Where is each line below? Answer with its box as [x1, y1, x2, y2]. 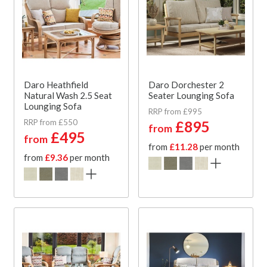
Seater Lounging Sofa [148, 89, 234, 101]
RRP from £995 [148, 106, 202, 116]
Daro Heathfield [24, 79, 88, 90]
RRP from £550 [24, 117, 77, 127]
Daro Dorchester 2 [148, 79, 224, 90]
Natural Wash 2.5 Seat [24, 89, 112, 101]
